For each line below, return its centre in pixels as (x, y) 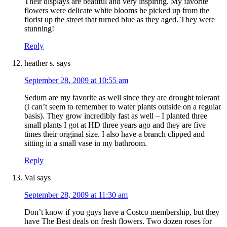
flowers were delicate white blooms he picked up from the (117, 11)
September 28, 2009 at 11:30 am (76, 195)
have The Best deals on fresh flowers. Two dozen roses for (118, 221)
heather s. (40, 63)
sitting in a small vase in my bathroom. (86, 143)
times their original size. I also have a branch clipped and (115, 134)
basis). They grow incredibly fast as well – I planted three (116, 116)
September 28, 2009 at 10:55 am (76, 81)
